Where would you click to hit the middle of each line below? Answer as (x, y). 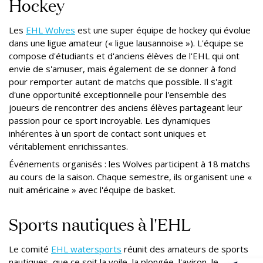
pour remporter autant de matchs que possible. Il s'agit (121, 81)
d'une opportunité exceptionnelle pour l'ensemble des (118, 94)
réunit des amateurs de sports (185, 249)
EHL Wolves (50, 30)
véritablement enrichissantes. (68, 146)
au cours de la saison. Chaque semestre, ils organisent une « (130, 176)
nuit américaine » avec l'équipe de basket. (92, 189)
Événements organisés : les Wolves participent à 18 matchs (129, 163)
